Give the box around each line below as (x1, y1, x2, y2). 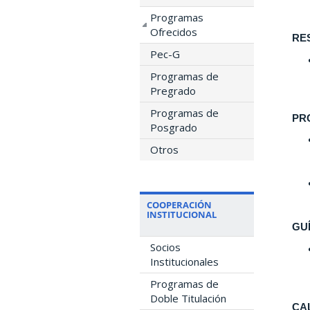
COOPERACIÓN (147, 198, 212, 211)
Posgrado (150, 120, 197, 134)
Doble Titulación (150, 291, 226, 305)
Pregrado (150, 83, 196, 98)
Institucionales (150, 254, 219, 268)
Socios (150, 239, 181, 254)
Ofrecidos (150, 24, 197, 39)
